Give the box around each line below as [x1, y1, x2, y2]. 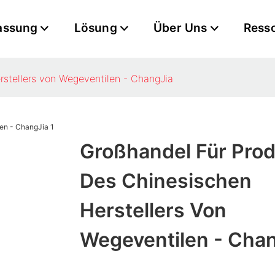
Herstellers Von [79, 198, 227, 223]
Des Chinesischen [79, 169, 252, 193]
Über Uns [153, 21, 207, 35]
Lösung [74, 21, 117, 35]
